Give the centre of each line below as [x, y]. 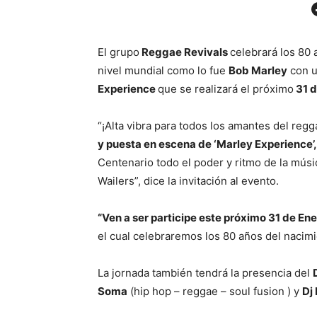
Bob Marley [258, 71]
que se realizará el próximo [226, 89]
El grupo [119, 52]
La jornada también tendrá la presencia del [205, 273]
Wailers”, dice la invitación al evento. [188, 181]
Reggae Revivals [185, 52]
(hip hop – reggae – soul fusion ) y [215, 292]
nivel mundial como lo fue [163, 71]
